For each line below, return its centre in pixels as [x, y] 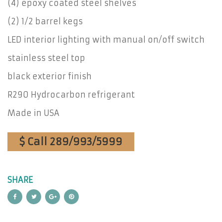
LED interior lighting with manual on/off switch [106, 40]
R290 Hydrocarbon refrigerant [71, 95]
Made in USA [33, 113]
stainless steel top [46, 58]
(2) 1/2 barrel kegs [45, 21]
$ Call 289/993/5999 [71, 141]
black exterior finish [50, 76]
